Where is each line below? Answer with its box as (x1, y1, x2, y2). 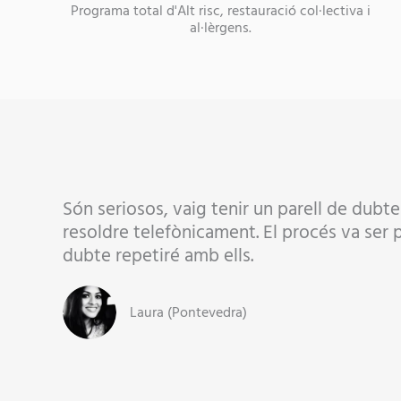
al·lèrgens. (190, 17, 252, 38)
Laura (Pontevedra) (130, 302, 247, 322)
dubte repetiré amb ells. (63, 243, 253, 269)
